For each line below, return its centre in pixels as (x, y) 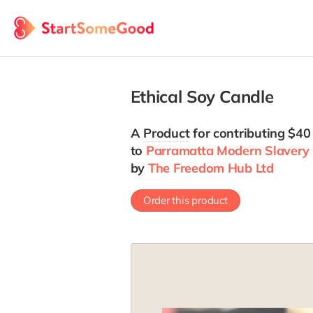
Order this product (185, 200)
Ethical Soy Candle (202, 96)
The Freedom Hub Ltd (211, 168)
